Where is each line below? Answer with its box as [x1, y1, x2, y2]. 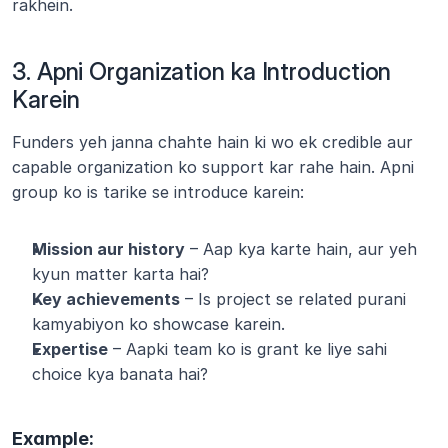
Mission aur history [32, 239, 185, 259]
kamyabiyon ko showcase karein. [32, 314, 285, 334]
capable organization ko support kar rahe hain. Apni [12, 157, 414, 177]
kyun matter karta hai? [32, 264, 209, 284]
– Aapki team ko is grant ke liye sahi [108, 339, 387, 359]
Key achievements [32, 289, 180, 309]
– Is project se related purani [180, 289, 406, 309]
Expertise [32, 339, 108, 359]
